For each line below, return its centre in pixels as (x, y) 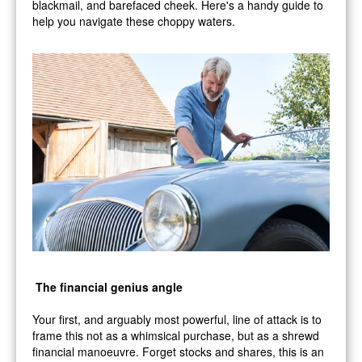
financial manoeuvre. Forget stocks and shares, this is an (178, 351)
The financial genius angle (109, 286)
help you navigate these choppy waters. (134, 21)
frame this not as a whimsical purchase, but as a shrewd (176, 335)
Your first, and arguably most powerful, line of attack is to (177, 319)
